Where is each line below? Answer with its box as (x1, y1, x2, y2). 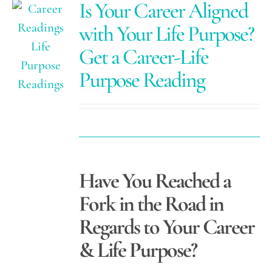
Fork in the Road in (79, 190, 224, 217)
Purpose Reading (79, 67, 205, 93)
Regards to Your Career (79, 213, 255, 240)
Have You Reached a (79, 167, 231, 194)
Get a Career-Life (79, 44, 209, 70)
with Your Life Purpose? (79, 21, 254, 47)
